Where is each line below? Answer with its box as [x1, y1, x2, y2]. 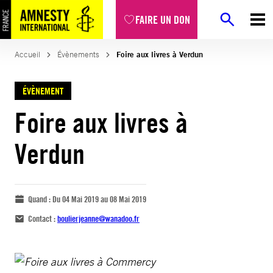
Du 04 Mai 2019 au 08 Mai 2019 [52, 194, 146, 204]
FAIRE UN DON [135, 12, 190, 27]
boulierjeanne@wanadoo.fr [57, 213, 140, 224]
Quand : [28, 194, 52, 204]
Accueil [15, 49, 40, 60]
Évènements [57, 49, 99, 60]
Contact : [28, 213, 57, 224]
